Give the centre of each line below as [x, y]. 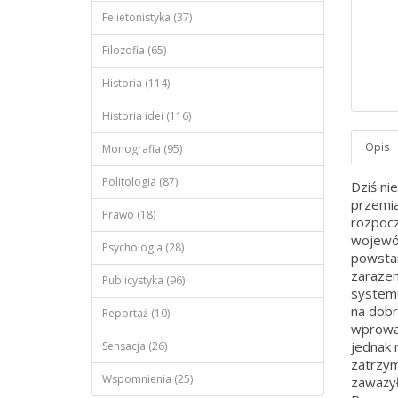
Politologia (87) [140, 182]
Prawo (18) [129, 215]
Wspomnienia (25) [147, 379]
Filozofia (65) [134, 50]
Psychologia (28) [143, 247]
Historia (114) [136, 83]
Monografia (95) [142, 149]
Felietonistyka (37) [147, 17]
